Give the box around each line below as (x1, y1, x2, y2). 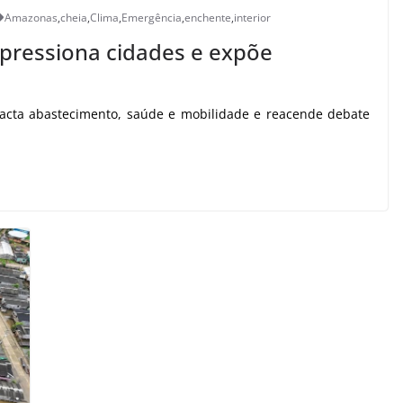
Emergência (121, 9, 182, 25)
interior (234, 9, 271, 25)
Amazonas (4, 9, 58, 25)
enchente (184, 9, 231, 25)
